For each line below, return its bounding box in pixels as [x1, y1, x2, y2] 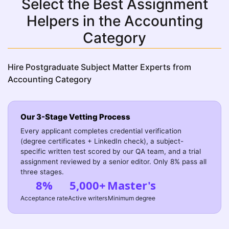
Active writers [68, 194, 107, 202]
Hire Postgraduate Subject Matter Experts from [8, 62, 191, 73]
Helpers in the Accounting [26, 12, 203, 30]
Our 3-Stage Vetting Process [20, 112, 130, 122]
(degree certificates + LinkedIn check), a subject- [20, 137, 184, 146]
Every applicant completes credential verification [20, 127, 181, 135]
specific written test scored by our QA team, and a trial [20, 147, 201, 156]
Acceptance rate [20, 194, 68, 202]
